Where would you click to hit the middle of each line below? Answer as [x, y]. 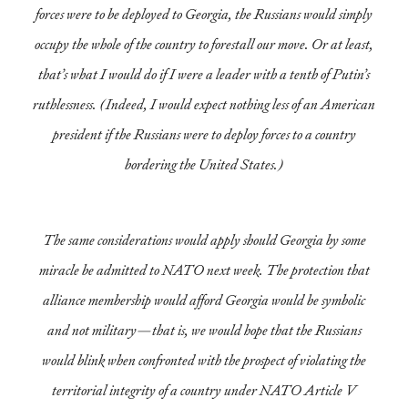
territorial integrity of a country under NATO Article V [204, 390]
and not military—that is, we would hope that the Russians [204, 330]
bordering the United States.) [204, 164]
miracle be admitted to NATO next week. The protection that [204, 270]
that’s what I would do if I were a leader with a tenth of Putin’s [204, 74]
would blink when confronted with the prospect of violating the [204, 360]
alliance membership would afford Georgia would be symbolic [204, 300]
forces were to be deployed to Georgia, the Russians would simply [204, 14]
